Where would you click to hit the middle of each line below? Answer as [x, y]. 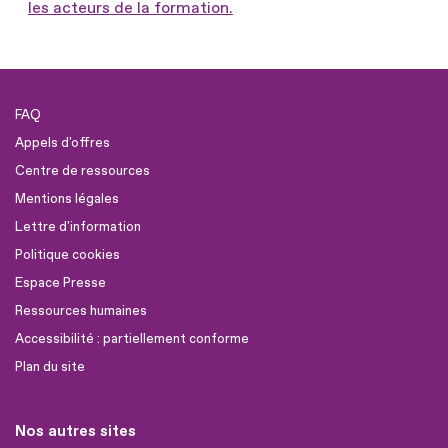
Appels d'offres [62, 142]
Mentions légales [67, 198]
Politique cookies [67, 254]
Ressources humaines [81, 310]
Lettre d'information [78, 226]
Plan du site [50, 366]
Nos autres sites [75, 431]
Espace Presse [60, 282]
